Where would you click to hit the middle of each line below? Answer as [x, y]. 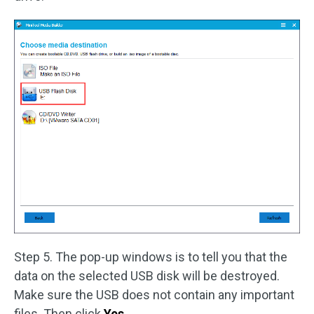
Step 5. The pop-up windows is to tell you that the [151, 257]
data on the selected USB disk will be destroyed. [147, 275]
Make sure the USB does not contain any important [154, 294]
